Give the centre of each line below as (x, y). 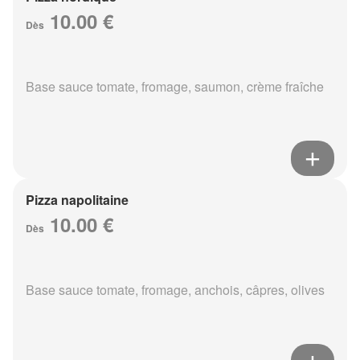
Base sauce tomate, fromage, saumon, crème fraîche (175, 87)
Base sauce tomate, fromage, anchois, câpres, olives (175, 290)
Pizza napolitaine (77, 200)
